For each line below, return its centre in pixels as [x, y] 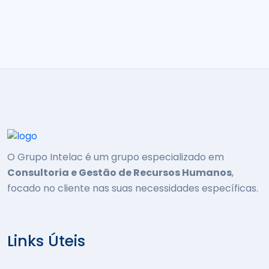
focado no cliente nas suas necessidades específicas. [133, 189]
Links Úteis [46, 241]
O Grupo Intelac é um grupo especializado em [116, 157]
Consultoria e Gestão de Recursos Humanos [119, 173]
